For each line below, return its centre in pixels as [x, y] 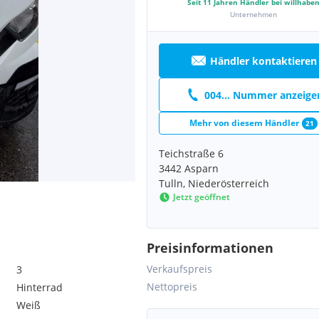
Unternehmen [253, 14]
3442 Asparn [189, 168]
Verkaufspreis [179, 269]
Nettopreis [172, 287]
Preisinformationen [210, 248]
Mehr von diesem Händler [244, 123]
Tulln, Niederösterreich [214, 183]
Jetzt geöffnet [202, 197]
